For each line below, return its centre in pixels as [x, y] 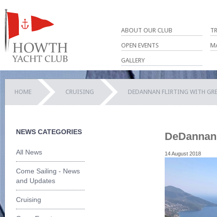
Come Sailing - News [48, 171]
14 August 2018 [183, 154]
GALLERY [133, 60]
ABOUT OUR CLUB [147, 30]
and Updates [36, 180]
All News [29, 152]
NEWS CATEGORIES [49, 132]
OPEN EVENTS [140, 45]
